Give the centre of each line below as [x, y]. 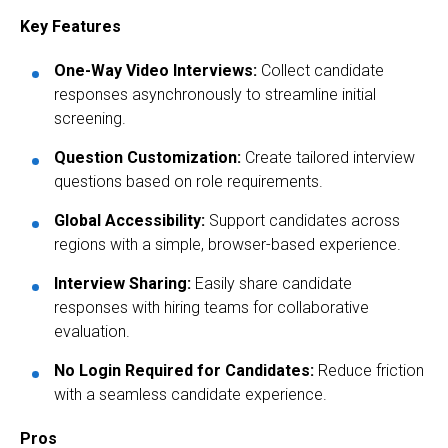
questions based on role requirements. [188, 181]
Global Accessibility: [129, 220]
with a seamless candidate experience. [190, 394]
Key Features [70, 26]
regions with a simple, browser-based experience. [227, 244]
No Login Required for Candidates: [184, 370]
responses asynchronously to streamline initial [215, 94]
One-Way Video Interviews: [155, 70]
